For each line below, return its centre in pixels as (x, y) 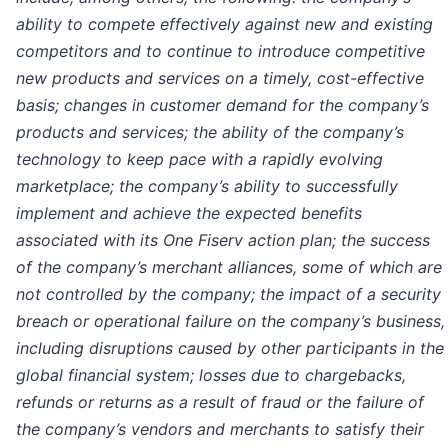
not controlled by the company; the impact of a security (228, 293)
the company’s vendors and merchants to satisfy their (220, 428)
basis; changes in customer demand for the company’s (222, 104)
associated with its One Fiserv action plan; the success (223, 239)
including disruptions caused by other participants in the (230, 347)
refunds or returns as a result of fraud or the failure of (220, 401)
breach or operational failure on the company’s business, (230, 320)
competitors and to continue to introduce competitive (220, 50)
